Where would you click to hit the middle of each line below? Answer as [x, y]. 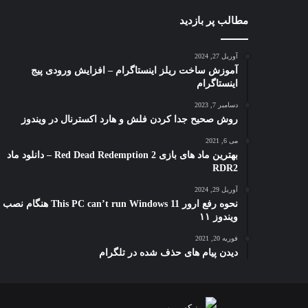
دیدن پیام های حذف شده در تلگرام [168, 253]
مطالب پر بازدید [214, 21]
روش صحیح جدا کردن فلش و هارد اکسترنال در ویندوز [130, 120]
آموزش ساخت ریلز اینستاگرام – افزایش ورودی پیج [134, 71]
